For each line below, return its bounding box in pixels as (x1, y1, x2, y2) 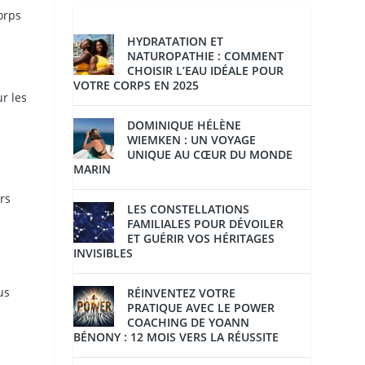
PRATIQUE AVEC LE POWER (127, 300, 275, 316)
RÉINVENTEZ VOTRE (127, 285, 236, 301)
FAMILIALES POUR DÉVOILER (127, 216, 284, 232)
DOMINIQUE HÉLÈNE (127, 117, 242, 134)
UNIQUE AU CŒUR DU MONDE (127, 147, 293, 163)
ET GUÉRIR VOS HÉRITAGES (127, 231, 275, 247)
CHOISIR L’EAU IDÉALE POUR (127, 63, 284, 79)
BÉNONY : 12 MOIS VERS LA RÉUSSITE (73, 329, 279, 345)
